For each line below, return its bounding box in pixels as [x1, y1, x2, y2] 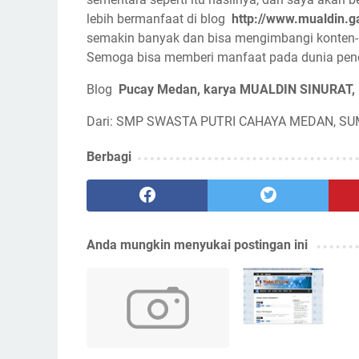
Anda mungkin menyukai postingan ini [87, 237, 308, 252]
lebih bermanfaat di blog [87, 11, 232, 26]
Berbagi [87, 149, 131, 164]
